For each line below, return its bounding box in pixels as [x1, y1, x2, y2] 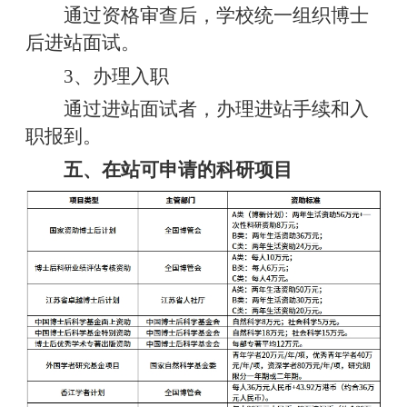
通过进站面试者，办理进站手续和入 [54, 98, 369, 121]
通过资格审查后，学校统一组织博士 [54, 5, 369, 27]
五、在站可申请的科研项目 [54, 158, 293, 181]
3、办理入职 [54, 65, 169, 87]
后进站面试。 [25, 32, 140, 55]
